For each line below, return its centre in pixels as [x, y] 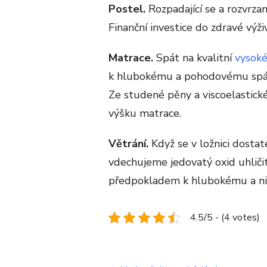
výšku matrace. [145, 113]
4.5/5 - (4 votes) [225, 217]
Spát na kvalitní [194, 58]
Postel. [128, 9]
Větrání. [128, 143]
